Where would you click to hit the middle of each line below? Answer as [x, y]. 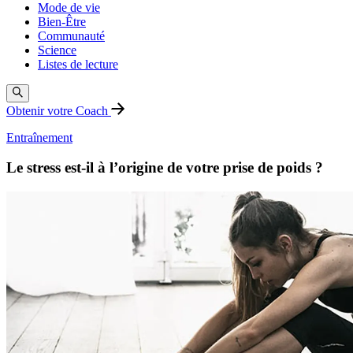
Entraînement [39, 137]
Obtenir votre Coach [59, 110]
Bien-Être [62, 22]
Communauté [71, 36]
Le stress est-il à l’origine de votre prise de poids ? [165, 168]
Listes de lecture [78, 65]
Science [57, 50]
